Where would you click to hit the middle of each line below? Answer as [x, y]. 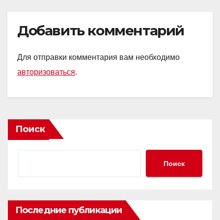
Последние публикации [69, 210]
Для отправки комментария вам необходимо [98, 57]
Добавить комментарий [101, 30]
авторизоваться [46, 72]
